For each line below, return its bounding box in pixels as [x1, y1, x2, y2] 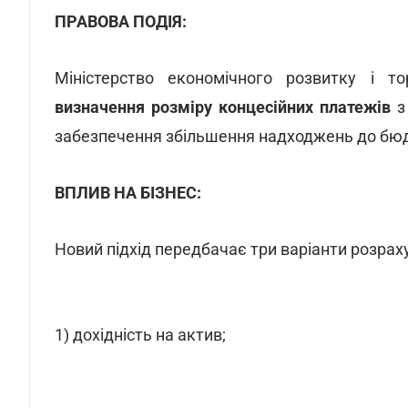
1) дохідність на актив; [55, 325, 226, 344]
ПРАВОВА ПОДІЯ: [55, 12, 187, 31]
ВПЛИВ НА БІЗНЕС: [55, 183, 201, 202]
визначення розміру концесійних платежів [55, 97, 391, 117]
